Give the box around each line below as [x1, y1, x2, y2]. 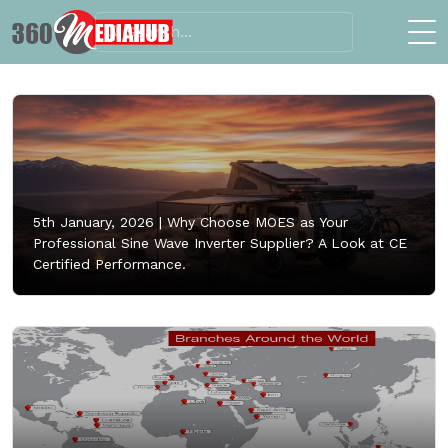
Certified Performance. [33, 255, 186, 272]
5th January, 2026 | [33, 213, 162, 230]
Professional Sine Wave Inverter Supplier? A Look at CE [33, 234, 407, 251]
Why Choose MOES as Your [162, 213, 348, 230]
